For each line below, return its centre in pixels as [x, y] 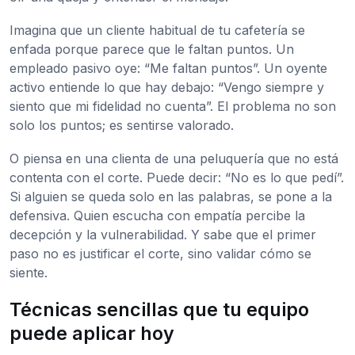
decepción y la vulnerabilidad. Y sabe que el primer [163, 235]
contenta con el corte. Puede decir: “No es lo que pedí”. [177, 178]
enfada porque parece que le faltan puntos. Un [152, 50]
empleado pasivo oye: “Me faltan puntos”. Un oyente [168, 69]
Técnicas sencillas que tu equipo [159, 310]
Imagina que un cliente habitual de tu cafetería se [157, 31]
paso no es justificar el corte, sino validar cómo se [160, 254]
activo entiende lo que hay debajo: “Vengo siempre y [167, 88]
